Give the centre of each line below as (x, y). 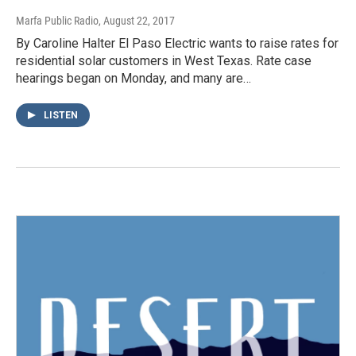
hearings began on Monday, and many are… (133, 79)
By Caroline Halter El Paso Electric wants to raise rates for (177, 44)
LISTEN (61, 116)
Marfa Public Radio (57, 21)
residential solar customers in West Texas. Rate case (164, 61)
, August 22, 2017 (137, 21)
